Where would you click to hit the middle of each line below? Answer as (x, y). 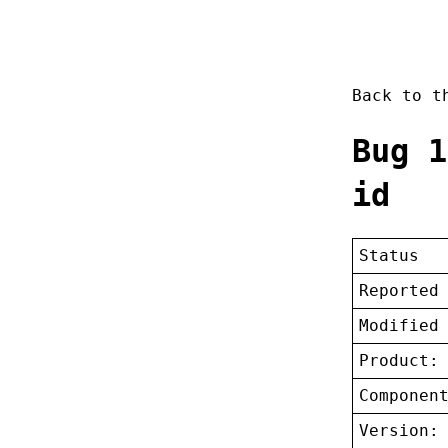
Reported (399, 291)
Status (389, 256)
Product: (399, 361)
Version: (399, 431)
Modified (399, 326)
